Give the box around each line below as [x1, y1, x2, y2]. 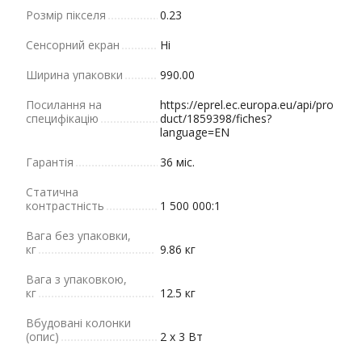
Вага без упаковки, [26, 228, 131, 243]
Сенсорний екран [26, 37, 120, 53]
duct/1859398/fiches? [160, 111, 271, 126]
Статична [26, 184, 78, 200]
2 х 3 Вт [160, 329, 203, 344]
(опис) [26, 329, 59, 344]
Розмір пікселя [26, 7, 106, 23]
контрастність [26, 198, 104, 213]
